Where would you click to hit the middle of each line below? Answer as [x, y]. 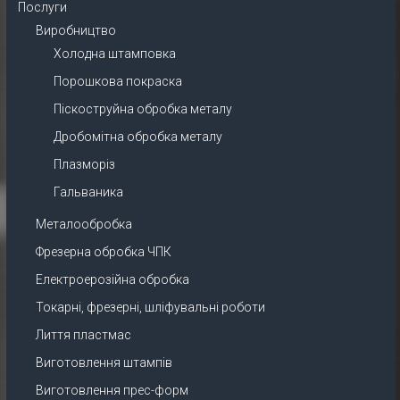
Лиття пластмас [83, 335]
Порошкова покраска [117, 81]
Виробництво [75, 30]
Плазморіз [84, 164]
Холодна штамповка [114, 54]
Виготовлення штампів [104, 362]
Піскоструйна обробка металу [142, 109]
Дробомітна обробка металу [137, 137]
